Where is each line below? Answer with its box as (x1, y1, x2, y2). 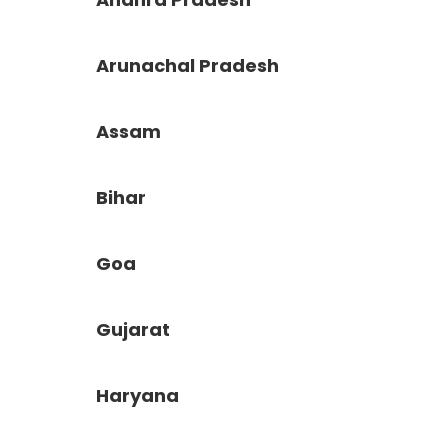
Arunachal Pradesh (95, 53, 279, 78)
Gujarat (95, 317, 170, 342)
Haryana (95, 383, 179, 408)
